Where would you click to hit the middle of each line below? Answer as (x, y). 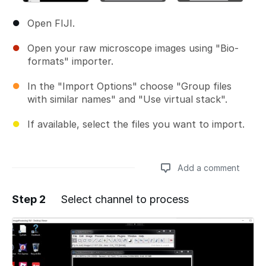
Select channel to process (125, 199)
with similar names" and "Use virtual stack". (127, 99)
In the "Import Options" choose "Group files (129, 86)
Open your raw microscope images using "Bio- (133, 48)
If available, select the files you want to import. (136, 124)
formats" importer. (70, 61)
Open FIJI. (51, 23)
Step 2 (29, 199)
